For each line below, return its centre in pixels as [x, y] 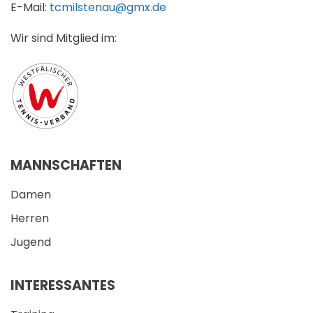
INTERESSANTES [63, 285]
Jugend [31, 242]
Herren [30, 218]
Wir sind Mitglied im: [64, 38]
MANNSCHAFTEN [66, 165]
